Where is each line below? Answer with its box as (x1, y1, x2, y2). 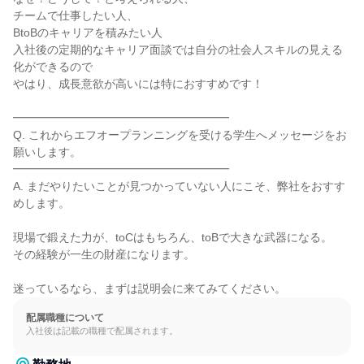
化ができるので (13, 60, 93, 73)
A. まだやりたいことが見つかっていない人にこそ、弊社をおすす (13, 180, 345, 193)
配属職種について (26, 312, 104, 323)
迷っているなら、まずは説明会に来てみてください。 (13, 282, 286, 295)
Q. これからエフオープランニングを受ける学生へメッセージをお (13, 128, 347, 141)
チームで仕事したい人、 (13, 9, 138, 22)
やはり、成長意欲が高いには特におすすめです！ (13, 77, 263, 90)
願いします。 (13, 145, 81, 158)
